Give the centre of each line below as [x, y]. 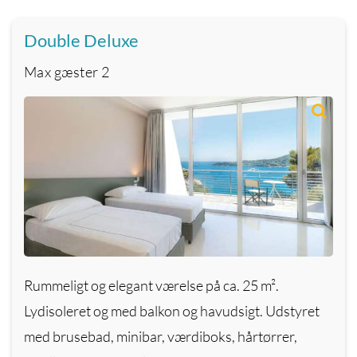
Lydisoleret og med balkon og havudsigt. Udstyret [172, 311]
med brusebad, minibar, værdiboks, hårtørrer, [161, 337]
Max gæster [61, 71]
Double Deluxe [81, 40]
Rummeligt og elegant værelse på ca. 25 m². [151, 286]
